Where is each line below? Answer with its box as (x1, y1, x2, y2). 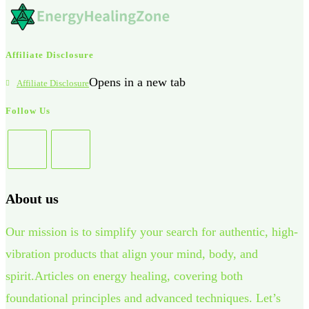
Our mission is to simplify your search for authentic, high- (6, 225, 298, 239)
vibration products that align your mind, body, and (6, 247, 258, 261)
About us (6, 191, 59, 207)
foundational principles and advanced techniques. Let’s (6, 291, 281, 306)
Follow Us (6, 106, 50, 117)
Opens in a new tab (89, 75, 186, 90)
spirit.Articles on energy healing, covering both (6, 269, 243, 283)
